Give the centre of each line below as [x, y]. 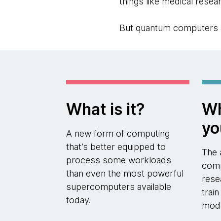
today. [79, 200]
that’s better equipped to [116, 147]
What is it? [106, 109]
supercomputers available [119, 187]
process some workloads [119, 160]
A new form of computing [118, 133]
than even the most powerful [125, 173]
